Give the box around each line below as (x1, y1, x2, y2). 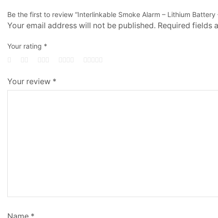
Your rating (7, 42, 44, 51)
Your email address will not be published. (7, 21, 156, 31)
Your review (7, 77, 53, 87)
